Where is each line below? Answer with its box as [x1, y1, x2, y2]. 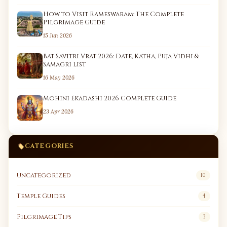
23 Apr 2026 [43, 108, 73, 116]
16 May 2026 [43, 74, 74, 82]
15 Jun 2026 [43, 32, 72, 40]
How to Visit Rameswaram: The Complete [43, 10, 184, 19]
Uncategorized [17, 171, 71, 180]
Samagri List [43, 60, 86, 69]
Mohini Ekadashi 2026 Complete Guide [43, 94, 176, 103]
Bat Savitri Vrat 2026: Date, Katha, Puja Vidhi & [43, 52, 199, 61]
